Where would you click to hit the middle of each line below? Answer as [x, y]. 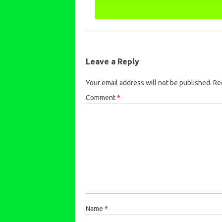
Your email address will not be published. [148, 83]
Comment [101, 97]
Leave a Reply [112, 61]
